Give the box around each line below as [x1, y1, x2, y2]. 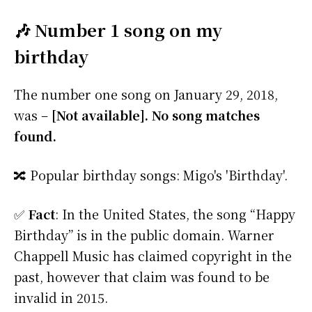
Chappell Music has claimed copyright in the [14, 247, 292, 265]
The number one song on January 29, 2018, [14, 85, 278, 104]
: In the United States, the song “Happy [55, 205, 295, 224]
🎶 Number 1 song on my [14, 17, 222, 42]
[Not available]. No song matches [52, 106, 260, 125]
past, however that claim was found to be [14, 267, 270, 286]
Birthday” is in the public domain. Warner [14, 226, 274, 244]
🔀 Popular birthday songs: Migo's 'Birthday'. [14, 166, 288, 185]
